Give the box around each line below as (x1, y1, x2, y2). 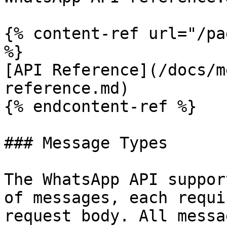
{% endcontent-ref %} (4, 97, 197, 116)
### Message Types (4, 134, 168, 152)
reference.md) (4, 79, 129, 97)
